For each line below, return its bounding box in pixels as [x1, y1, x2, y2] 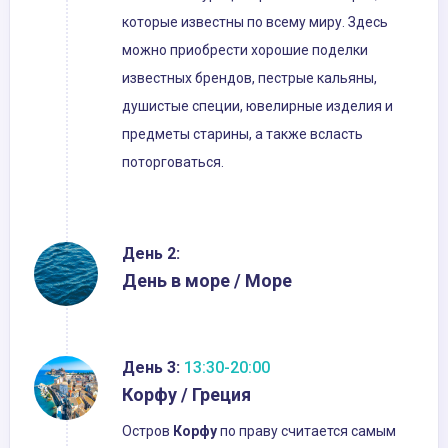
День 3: [122, 358, 180, 378]
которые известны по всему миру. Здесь [122, 14, 388, 31]
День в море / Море [122, 270, 292, 292]
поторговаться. [122, 154, 224, 171]
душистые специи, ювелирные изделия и [122, 98, 393, 115]
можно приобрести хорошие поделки [122, 42, 368, 59]
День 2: [122, 244, 180, 264]
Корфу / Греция [122, 384, 251, 406]
